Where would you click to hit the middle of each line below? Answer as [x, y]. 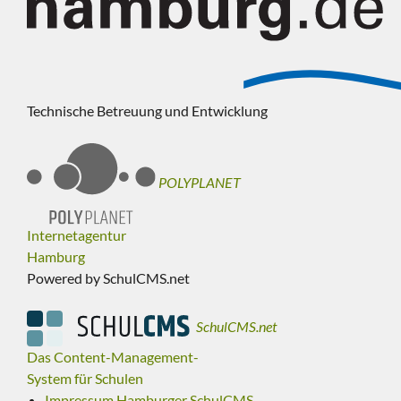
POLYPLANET [200, 182]
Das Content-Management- [113, 357]
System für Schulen [85, 379]
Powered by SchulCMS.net [108, 278]
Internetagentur [77, 235]
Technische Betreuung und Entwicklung [147, 111]
